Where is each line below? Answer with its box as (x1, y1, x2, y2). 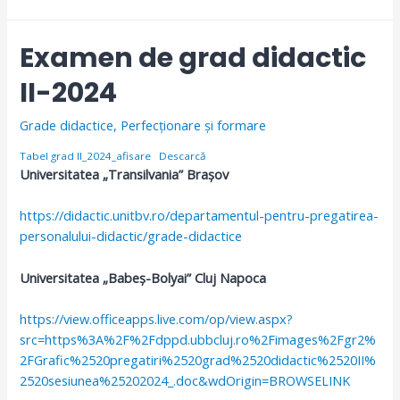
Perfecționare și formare (121, 116, 267, 135)
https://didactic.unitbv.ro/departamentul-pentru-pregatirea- (20, 206, 379, 225)
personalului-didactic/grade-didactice (20, 227, 243, 246)
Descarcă (159, 148, 206, 162)
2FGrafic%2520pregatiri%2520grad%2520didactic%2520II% (20, 350, 377, 369)
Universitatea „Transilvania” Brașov (20, 164, 229, 183)
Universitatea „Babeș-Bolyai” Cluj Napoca (20, 268, 267, 287)
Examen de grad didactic (20, 39, 367, 78)
